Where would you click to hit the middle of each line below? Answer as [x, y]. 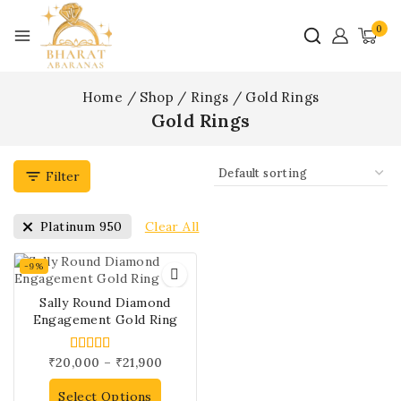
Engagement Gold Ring [105, 320]
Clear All [172, 226]
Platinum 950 [81, 226]
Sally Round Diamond [105, 303]
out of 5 [98, 377]
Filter [63, 176]
